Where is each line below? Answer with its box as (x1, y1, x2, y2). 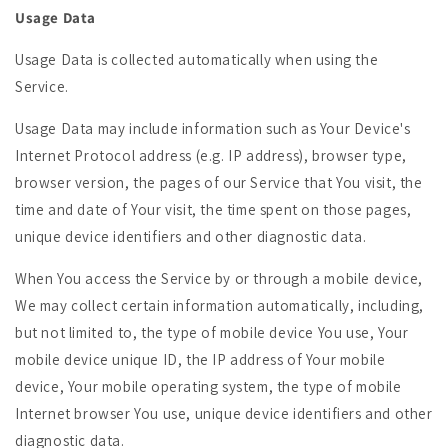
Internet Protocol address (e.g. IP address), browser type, (15, 146, 407, 165)
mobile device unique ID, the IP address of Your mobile (15, 350, 386, 369)
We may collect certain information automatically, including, (15, 296, 425, 315)
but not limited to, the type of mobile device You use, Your (15, 323, 409, 342)
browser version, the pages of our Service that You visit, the (15, 173, 423, 192)
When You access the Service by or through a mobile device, (15, 269, 423, 288)
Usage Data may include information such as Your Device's (15, 119, 411, 138)
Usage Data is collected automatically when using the (15, 50, 379, 69)
